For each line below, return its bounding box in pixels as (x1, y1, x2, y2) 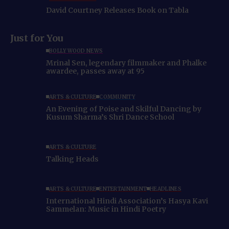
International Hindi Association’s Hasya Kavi (46, 196, 208, 205)
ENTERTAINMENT (99, 185, 147, 192)
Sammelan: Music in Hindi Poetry (46, 204, 166, 214)
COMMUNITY (99, 93, 135, 100)
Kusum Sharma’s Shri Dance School (46, 112, 174, 122)
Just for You (10, 32, 63, 44)
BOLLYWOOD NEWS (49, 47, 103, 54)
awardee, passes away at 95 (46, 66, 145, 76)
